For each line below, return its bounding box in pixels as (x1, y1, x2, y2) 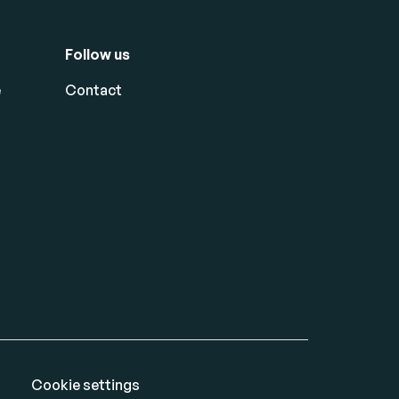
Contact (65, 81, 122, 99)
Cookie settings (30, 375, 140, 394)
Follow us (65, 45, 130, 63)
